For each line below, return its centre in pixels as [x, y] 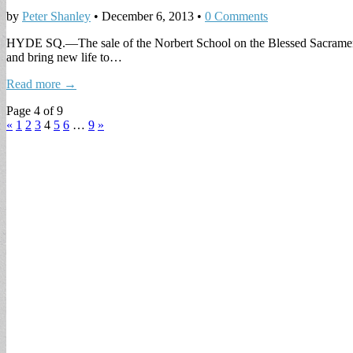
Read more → [41, 84]
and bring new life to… [64, 58]
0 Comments [236, 17]
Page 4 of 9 [35, 111]
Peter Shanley [56, 17]
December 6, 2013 [148, 17]
